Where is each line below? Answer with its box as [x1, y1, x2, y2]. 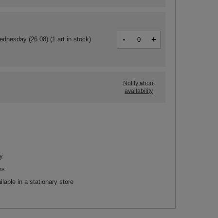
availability [125, 88, 153, 95]
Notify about [123, 80, 155, 87]
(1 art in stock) [48, 36, 91, 43]
